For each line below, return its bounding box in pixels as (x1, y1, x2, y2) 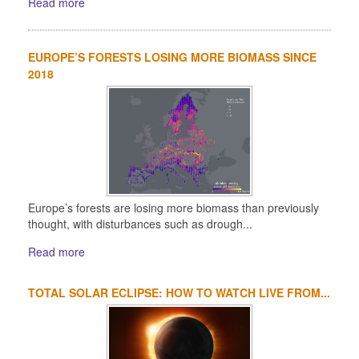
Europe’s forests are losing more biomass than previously (28, 200, 319, 216)
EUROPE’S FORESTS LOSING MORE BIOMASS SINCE (28, 49, 317, 66)
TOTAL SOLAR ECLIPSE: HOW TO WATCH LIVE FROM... (28, 284, 330, 301)
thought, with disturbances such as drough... (28, 216, 252, 232)
